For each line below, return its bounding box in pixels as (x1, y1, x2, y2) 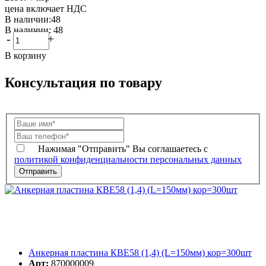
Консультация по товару (5, 74, 162, 90)
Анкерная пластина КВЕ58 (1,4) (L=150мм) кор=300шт (28, 248, 252, 258)
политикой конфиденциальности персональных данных (14, 154, 242, 165)
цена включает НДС (5, 3, 87, 14)
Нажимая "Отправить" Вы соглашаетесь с (38, 144, 208, 154)
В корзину (5, 50, 46, 61)
